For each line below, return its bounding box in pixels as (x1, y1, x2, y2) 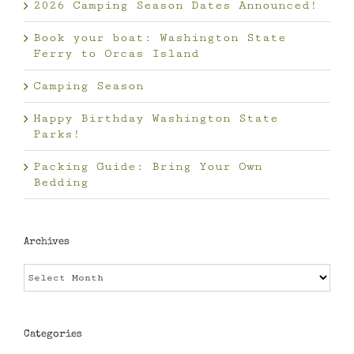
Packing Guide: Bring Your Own (33, 159, 262, 173)
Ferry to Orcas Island (33, 46, 199, 60)
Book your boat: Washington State (33, 30, 286, 44)
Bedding (33, 175, 88, 189)
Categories (24, 329, 82, 340)
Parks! (33, 126, 81, 141)
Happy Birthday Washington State (33, 111, 278, 125)
